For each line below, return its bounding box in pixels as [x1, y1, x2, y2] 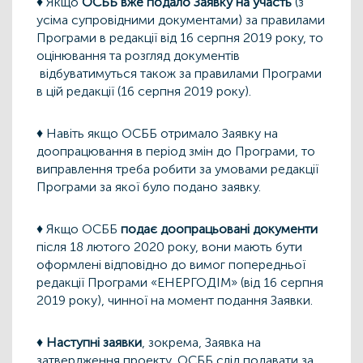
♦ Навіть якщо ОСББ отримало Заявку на [36, 126, 278, 142]
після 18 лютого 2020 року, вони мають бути [36, 239, 302, 255]
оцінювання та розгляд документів [36, 48, 240, 64]
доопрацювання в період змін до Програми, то [36, 143, 315, 160]
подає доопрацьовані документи [121, 221, 318, 237]
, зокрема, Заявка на [142, 335, 261, 351]
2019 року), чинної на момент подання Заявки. [36, 293, 313, 309]
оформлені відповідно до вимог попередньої [36, 257, 305, 273]
